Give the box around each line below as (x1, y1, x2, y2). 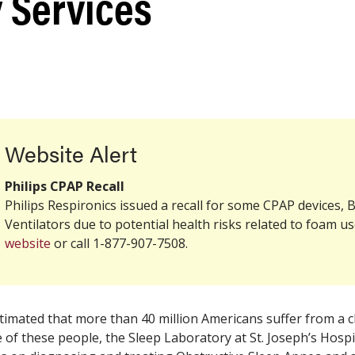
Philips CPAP (5, 177, 86, 195)
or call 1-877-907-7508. (51, 235, 191, 252)
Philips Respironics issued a (5, 197, 171, 214)
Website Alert (5, 137, 143, 169)
